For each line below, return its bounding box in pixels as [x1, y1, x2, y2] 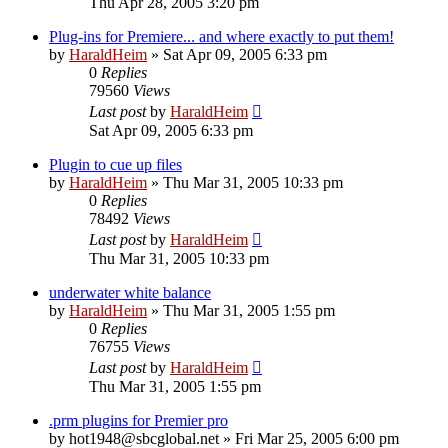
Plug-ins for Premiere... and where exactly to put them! [49, 27, 394, 45]
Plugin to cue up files [49, 155, 182, 173]
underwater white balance [49, 283, 211, 301]
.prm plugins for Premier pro [49, 411, 228, 429]
